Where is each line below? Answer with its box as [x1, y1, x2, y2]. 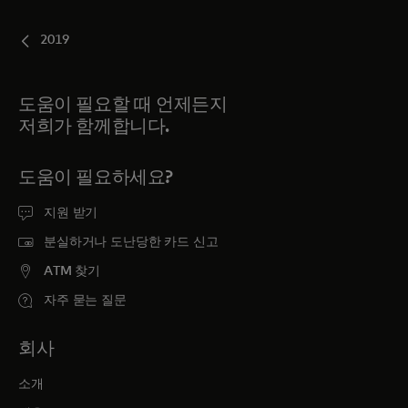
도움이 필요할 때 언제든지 [18, 96, 228, 114]
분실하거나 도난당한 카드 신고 [44, 236, 219, 249]
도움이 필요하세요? [18, 168, 173, 187]
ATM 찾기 [44, 265, 101, 278]
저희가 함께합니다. [18, 117, 169, 136]
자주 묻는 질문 [44, 294, 127, 307]
